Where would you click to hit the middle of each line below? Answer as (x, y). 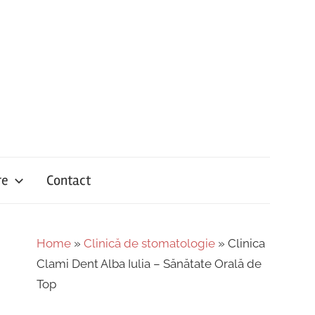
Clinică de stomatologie (149, 244)
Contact (68, 180)
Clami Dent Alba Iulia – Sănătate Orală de (149, 264)
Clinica (245, 244)
